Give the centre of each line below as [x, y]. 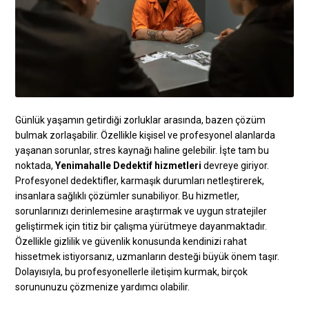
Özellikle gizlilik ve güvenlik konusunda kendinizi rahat [131, 241]
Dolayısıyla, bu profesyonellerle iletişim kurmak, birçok [132, 272]
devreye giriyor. [236, 166]
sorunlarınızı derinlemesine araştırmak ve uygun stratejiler [141, 211]
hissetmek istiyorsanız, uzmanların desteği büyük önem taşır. [148, 257]
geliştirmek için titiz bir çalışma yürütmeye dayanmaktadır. [141, 226]
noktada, [36, 166]
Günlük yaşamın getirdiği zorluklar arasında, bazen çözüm [141, 120]
